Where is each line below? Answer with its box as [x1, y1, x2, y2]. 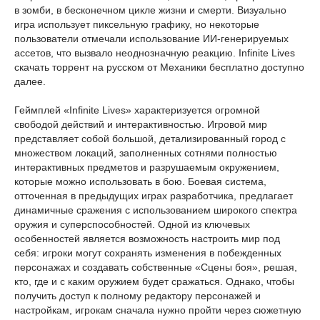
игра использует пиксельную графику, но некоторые [14, 19, 259, 30]
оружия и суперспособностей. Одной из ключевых [14, 219, 250, 230]
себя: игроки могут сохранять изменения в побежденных [14, 247, 281, 259]
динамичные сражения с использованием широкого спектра [14, 204, 297, 216]
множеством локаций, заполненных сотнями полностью [14, 147, 277, 159]
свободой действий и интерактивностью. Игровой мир [14, 119, 267, 130]
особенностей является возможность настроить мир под [14, 233, 280, 244]
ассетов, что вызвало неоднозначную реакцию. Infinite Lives [14, 47, 295, 59]
